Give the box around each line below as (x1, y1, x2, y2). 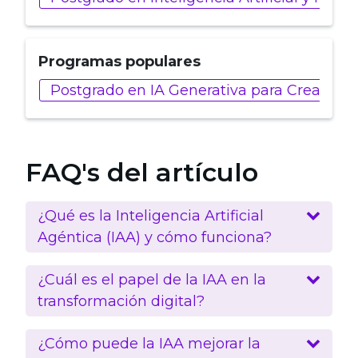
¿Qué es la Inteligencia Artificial (38, 206, 264, 225)
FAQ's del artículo (26, 156, 258, 188)
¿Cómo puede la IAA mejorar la (38, 334, 261, 352)
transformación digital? (38, 292, 205, 310)
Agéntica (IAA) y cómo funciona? (38, 228, 272, 246)
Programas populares (38, 52, 201, 70)
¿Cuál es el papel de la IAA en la (38, 270, 266, 288)
